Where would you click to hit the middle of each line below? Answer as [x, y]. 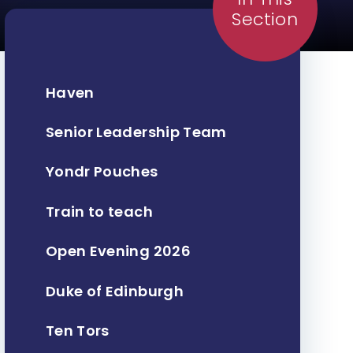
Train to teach [99, 211]
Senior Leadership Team [136, 132]
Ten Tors [77, 330]
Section [265, 19]
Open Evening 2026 [118, 251]
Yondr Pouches [102, 172]
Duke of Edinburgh [114, 291]
